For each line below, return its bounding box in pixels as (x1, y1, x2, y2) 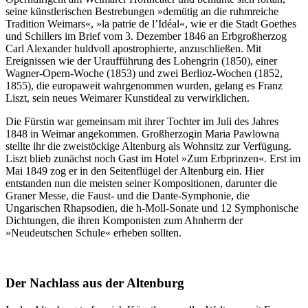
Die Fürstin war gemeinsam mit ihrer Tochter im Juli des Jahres (5, 115, 278, 128)
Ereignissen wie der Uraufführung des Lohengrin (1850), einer (5, 55, 277, 67)
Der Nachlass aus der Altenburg (5, 275, 184, 290)
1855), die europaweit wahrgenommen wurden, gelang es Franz (5, 80, 283, 92)
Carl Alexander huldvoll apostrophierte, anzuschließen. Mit (5, 43, 261, 55)
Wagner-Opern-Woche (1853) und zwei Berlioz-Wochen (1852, (5, 67, 283, 80)
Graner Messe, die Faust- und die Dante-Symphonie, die (5, 190, 250, 202)
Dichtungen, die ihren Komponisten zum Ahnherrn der (5, 214, 243, 227)
